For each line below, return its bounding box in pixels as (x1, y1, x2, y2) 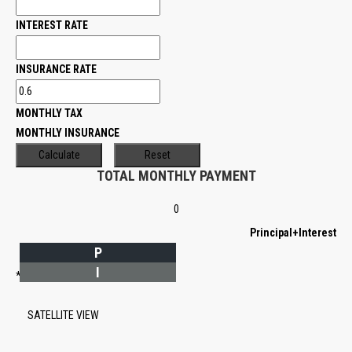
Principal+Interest (250, 226, 336, 239)
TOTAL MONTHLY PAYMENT (96, 167, 256, 184)
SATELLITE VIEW (27, 309, 99, 321)
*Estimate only (16, 269, 82, 282)
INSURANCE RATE (16, 63, 97, 75)
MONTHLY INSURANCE (16, 126, 119, 139)
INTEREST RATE (16, 19, 88, 31)
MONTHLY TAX (16, 107, 82, 119)
